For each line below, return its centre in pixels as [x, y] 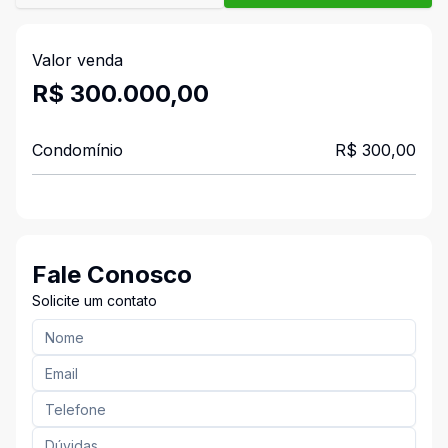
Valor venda [77, 60]
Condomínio [77, 150]
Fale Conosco [112, 274]
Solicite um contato [94, 300]
